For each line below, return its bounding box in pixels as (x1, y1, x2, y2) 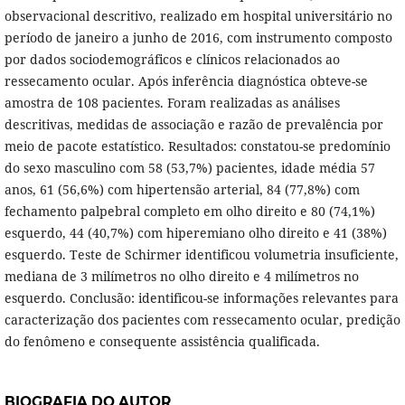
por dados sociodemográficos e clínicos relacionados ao (4, 51, 340, 69)
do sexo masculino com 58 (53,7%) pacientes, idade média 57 (4, 159, 375, 177)
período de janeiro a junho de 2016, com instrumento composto (4, 29, 392, 47)
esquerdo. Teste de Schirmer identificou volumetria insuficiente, (4, 246, 399, 264)
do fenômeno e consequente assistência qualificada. (4, 333, 320, 351)
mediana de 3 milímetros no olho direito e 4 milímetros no (4, 268, 359, 286)
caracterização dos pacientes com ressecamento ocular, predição (4, 311, 400, 329)
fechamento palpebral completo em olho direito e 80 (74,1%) (4, 202, 375, 221)
